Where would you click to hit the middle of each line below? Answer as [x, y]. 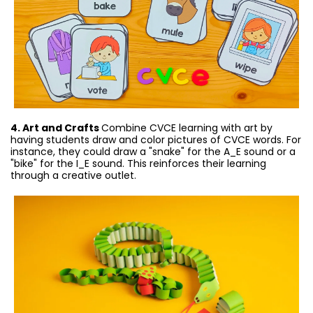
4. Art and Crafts [56, 128]
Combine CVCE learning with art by [187, 128]
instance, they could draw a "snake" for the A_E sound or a [153, 152]
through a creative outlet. [73, 176]
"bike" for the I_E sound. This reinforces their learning [138, 164]
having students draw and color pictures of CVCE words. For [156, 140]
